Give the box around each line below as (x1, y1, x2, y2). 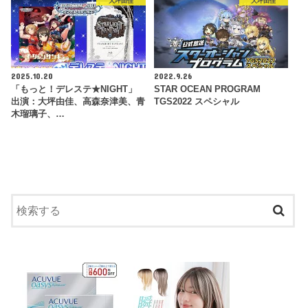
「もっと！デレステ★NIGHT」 (11, 84, 137, 94)
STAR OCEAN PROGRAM (153, 84, 261, 94)
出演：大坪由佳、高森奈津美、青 (11, 96, 146, 107)
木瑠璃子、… (11, 109, 65, 119)
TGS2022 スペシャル (153, 96, 239, 107)
